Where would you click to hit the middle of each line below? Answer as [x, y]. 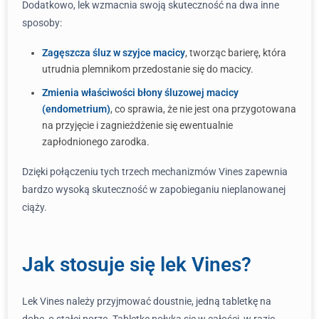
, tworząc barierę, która [236, 53]
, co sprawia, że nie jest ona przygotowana [203, 109]
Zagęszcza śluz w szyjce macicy [114, 53]
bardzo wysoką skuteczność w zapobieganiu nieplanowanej [154, 189]
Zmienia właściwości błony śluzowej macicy [140, 93]
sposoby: [42, 23]
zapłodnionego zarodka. [96, 142]
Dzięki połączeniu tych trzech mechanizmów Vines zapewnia [155, 172]
